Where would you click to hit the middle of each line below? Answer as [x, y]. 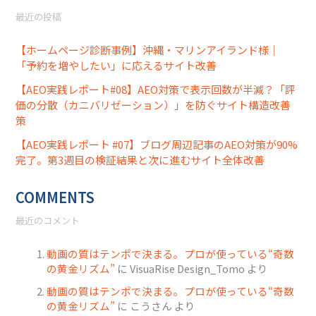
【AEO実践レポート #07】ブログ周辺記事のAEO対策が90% [157, 145]
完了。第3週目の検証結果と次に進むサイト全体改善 [140, 160]
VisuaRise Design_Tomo [188, 268]
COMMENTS [55, 197]
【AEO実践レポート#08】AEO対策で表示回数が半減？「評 [156, 90]
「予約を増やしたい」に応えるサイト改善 [116, 66]
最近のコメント [48, 220]
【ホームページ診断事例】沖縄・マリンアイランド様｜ [148, 50]
